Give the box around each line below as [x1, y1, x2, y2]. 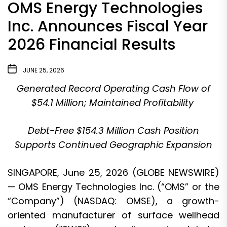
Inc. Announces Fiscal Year [8, 15, 208, 37]
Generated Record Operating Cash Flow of [17, 82, 210, 95]
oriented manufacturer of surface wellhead [8, 208, 219, 221]
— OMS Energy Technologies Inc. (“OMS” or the [8, 180, 219, 193]
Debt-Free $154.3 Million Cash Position [28, 124, 199, 137]
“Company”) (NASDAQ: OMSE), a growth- [8, 194, 219, 207]
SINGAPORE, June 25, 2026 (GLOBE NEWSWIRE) [8, 166, 219, 179]
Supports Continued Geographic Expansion [15, 138, 212, 151]
